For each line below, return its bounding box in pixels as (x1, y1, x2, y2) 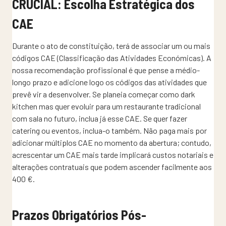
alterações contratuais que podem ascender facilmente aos (12, 161, 212, 172)
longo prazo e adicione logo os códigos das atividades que (12, 77, 207, 87)
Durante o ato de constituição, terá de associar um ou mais (12, 40, 210, 50)
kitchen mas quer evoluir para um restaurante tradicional (12, 101, 201, 111)
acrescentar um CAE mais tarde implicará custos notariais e (12, 149, 213, 159)
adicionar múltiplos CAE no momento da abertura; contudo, (12, 137, 211, 147)
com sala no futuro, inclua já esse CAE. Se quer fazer (12, 113, 187, 123)
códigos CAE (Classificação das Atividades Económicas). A (12, 52, 211, 63)
